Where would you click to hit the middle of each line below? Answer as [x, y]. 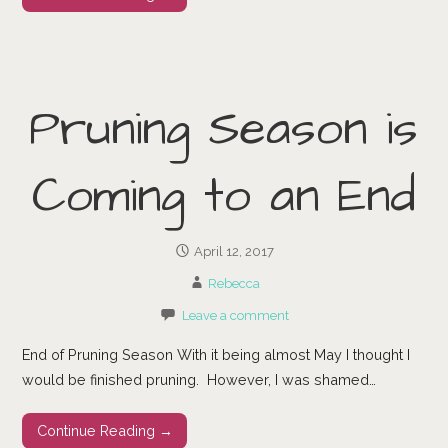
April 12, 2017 [233, 252]
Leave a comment [235, 316]
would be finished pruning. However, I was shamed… [199, 379]
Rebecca [233, 284]
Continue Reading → [104, 431]
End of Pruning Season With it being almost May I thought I [216, 354]
